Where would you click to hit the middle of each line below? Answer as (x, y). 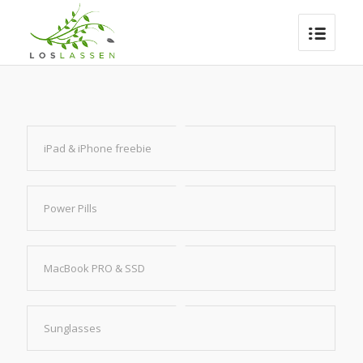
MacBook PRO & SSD (94, 268)
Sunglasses (72, 328)
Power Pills (70, 208)
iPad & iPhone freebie (97, 148)
